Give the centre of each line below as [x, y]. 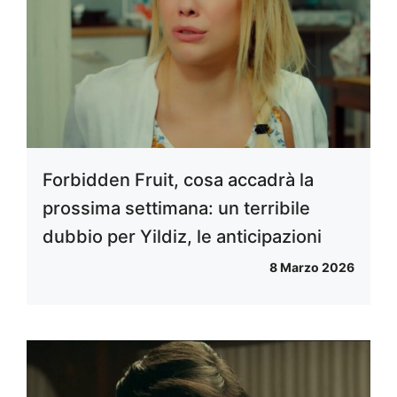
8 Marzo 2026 [312, 268]
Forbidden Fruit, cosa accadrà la [178, 180]
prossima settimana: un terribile [176, 209]
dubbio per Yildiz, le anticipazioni [182, 237]
